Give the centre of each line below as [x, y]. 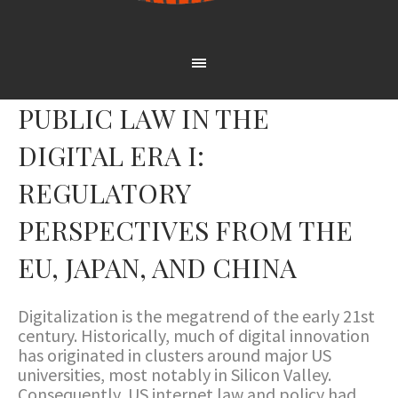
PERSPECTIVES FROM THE [185, 230]
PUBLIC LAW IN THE [143, 118]
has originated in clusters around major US [175, 355]
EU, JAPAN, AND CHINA [157, 267]
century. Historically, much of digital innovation [194, 335]
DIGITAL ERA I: [111, 155]
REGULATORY [104, 193]
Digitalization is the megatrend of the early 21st [196, 316]
